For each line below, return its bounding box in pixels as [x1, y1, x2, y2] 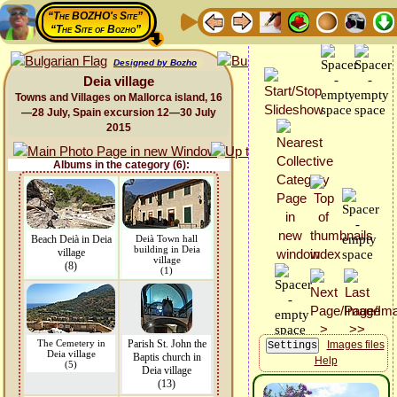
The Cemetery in [36, 338, 105, 348]
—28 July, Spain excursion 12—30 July [21, 106, 216, 119]
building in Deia [133, 244, 200, 254]
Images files [326, 339, 385, 352]
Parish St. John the [127, 338, 206, 350]
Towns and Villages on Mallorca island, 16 [15, 91, 222, 104]
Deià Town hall [136, 233, 198, 244]
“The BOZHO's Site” [48, 10, 143, 22]
